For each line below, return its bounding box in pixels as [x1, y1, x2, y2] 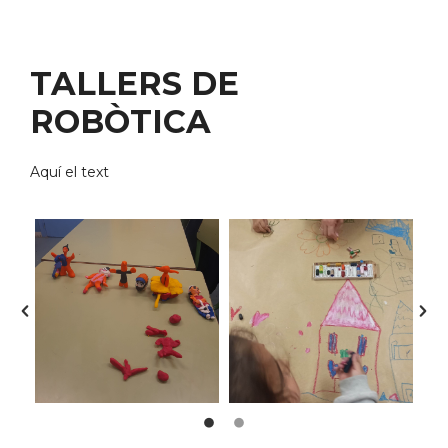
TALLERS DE [30, 63, 239, 103]
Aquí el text [30, 162, 109, 181]
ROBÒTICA [30, 101, 211, 141]
